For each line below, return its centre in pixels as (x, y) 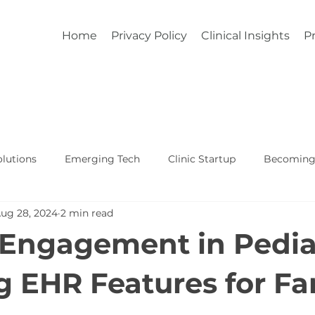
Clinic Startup (202, 159)
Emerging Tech (102, 159)
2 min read (87, 213)
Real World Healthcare (221, 215)
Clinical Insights (245, 36)
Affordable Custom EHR (79, 215)
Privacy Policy (149, 36)
